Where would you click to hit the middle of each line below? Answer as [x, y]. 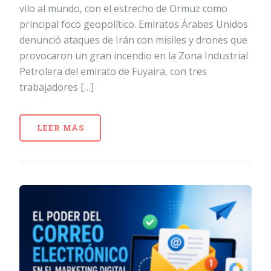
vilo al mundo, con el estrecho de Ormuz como [123, 8]
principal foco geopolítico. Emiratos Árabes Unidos [134, 24]
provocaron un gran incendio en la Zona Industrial [134, 55]
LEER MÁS [60, 127]
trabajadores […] [57, 87]
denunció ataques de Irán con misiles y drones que [133, 40]
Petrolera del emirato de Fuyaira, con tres [113, 71]
